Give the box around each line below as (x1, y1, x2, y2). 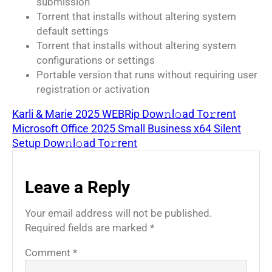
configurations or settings (36, 54, 155, 66)
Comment (25, 246, 73, 259)
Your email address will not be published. (25, 207, 212, 219)
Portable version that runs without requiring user (36, 69, 257, 81)
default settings (36, 25, 109, 37)
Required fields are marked (25, 222, 150, 234)
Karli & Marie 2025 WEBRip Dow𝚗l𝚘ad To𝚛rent (12, 107, 236, 120)
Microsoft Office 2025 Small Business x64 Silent (12, 122, 241, 135)
